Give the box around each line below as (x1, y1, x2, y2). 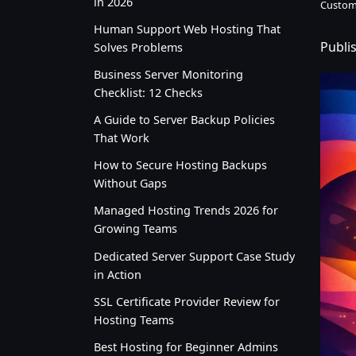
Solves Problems (94, 39, 183, 55)
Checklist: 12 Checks (94, 84, 203, 100)
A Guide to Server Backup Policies (94, 112, 275, 128)
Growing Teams (94, 221, 177, 237)
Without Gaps (94, 176, 167, 192)
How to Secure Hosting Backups (94, 157, 267, 173)
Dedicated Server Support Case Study (94, 248, 295, 264)
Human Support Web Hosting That (94, 21, 281, 37)
